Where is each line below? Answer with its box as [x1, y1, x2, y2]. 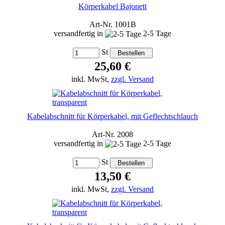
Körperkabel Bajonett [78, 2, 147, 11]
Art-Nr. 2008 [92, 130, 133, 139]
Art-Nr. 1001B [89, 20, 136, 29]
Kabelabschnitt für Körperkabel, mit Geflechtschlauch [27, 111, 198, 121]
